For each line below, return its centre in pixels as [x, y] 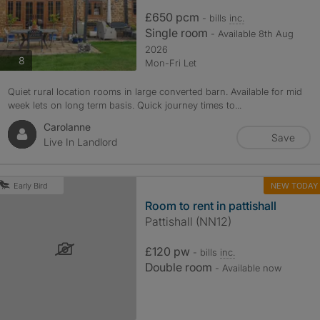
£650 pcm [173, 17]
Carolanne [67, 127]
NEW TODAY [294, 185]
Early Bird [30, 186]
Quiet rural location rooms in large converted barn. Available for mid [155, 91]
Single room [177, 33]
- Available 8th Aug [252, 34]
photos [40, 59]
